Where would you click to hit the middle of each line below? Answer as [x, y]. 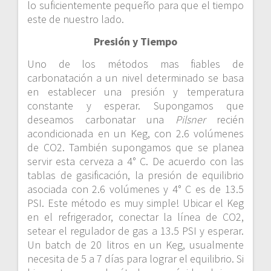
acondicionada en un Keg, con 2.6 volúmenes [135, 134]
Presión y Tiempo [135, 42]
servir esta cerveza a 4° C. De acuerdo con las [135, 162]
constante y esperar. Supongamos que [135, 106]
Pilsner [190, 120]
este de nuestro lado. [76, 19]
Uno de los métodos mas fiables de [135, 64]
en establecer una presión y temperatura [135, 92]
